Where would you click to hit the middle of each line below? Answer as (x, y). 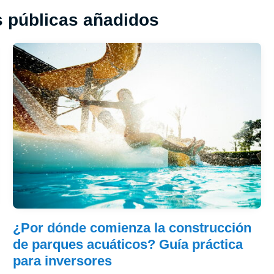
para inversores (62, 261)
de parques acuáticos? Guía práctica (128, 245)
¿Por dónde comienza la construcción (132, 228)
